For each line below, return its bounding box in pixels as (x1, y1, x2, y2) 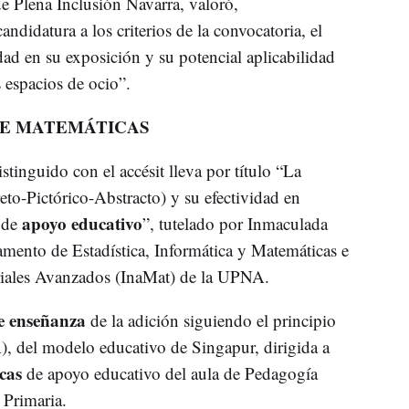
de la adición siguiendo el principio (85, 308, 336, 331)
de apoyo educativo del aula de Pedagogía (21, 361, 318, 384)
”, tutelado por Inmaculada (142, 211, 328, 235)
